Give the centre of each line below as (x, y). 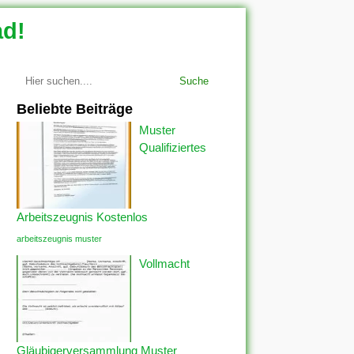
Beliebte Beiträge (75, 109)
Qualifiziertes (173, 147)
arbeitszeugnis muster (59, 239)
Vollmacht (164, 264)
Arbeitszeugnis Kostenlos (82, 217)
